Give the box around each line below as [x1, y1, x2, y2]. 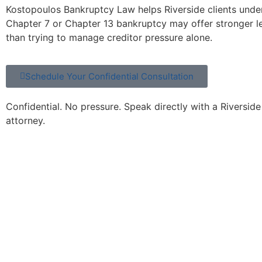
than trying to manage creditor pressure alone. [6, 32, 212, 44]
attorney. [6, 114, 45, 126]
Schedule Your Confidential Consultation [25, 70, 194, 82]
